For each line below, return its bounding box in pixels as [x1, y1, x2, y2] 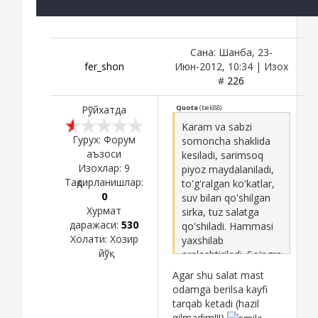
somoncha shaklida [182, 133, 270, 148]
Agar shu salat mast [172, 268, 264, 282]
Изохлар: [78, 160, 124, 175]
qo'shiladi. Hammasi [182, 219, 273, 233]
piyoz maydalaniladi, [182, 162, 274, 176]
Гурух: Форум [72, 132, 136, 146]
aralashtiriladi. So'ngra [182, 247, 282, 261]
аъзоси [87, 146, 121, 160]
